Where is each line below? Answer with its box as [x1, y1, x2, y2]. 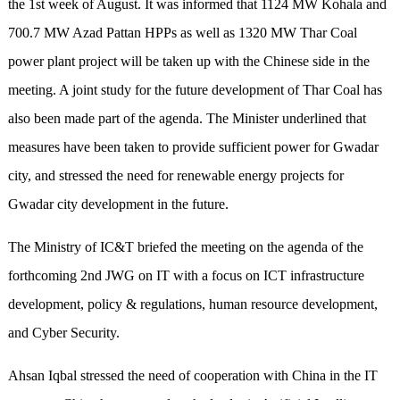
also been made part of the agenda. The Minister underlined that [7, 111, 366, 127]
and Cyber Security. [7, 325, 120, 341]
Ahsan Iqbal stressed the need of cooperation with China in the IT [7, 368, 378, 384]
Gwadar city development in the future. [7, 196, 229, 212]
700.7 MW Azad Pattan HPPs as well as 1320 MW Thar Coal [7, 25, 357, 41]
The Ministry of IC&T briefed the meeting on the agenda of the [7, 239, 363, 255]
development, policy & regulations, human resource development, [7, 296, 378, 312]
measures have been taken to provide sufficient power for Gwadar [7, 139, 379, 155]
